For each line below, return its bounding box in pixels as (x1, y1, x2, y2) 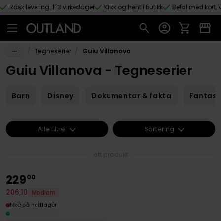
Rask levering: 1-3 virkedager (9, 3, 95, 11)
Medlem (31, 188, 55, 197)
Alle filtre (38, 124, 66, 134)
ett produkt (93, 149, 128, 159)
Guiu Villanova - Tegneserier (5, 61, 192, 79)
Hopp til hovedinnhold (11, 11, 86, 22)
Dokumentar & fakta (91, 91, 172, 101)
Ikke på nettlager (9, 201, 57, 209)
